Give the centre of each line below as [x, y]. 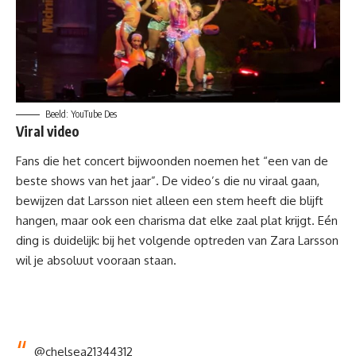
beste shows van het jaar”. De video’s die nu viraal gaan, [168, 181]
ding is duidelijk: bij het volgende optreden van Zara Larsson [177, 241]
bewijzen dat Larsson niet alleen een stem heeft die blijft [170, 201]
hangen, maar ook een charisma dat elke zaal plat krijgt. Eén [177, 221]
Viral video [48, 131]
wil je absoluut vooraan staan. [96, 261]
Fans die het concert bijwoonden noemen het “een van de [172, 161]
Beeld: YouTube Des [81, 114]
